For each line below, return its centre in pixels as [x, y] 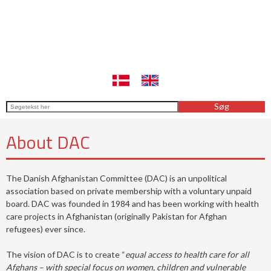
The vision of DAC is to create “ [65, 254]
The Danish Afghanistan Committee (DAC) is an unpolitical [116, 178]
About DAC [48, 142]
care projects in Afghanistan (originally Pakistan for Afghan [116, 216]
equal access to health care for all [187, 254]
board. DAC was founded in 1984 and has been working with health [132, 203]
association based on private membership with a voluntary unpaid [129, 191]
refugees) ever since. [45, 229]
